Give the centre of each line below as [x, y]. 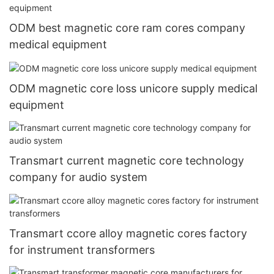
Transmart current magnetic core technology [127, 161]
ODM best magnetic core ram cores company [127, 28]
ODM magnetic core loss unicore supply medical [133, 89]
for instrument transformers [82, 250]
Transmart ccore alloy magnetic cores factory [128, 233]
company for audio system [78, 177]
